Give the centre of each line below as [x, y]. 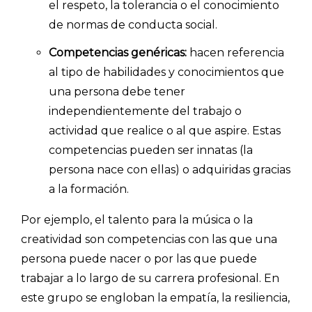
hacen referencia [235, 52]
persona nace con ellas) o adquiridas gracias [170, 169]
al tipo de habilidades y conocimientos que [166, 72]
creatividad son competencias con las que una [149, 239]
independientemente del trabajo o [145, 111]
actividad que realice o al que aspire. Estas [165, 130]
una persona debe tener [117, 91]
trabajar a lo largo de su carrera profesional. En [150, 278]
